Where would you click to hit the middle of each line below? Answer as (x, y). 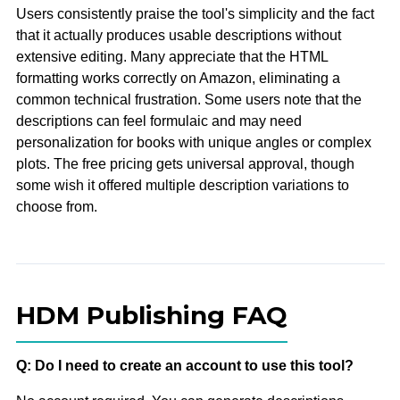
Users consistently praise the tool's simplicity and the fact (195, 13)
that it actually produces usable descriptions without (178, 35)
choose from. (56, 206)
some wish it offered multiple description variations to (182, 185)
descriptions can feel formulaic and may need (158, 121)
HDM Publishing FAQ (151, 315)
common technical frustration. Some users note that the (188, 99)
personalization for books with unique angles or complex (193, 142)
